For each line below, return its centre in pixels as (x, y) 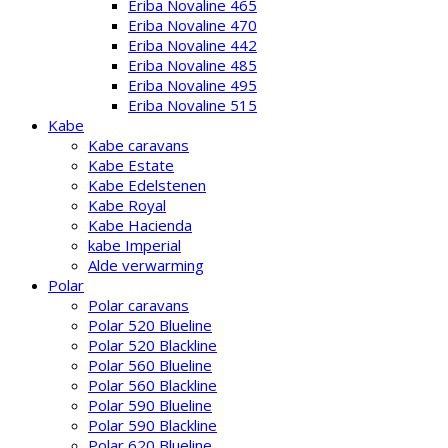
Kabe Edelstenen (147, 185)
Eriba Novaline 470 (192, 25)
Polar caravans (138, 305)
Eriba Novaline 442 (192, 45)
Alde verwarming (146, 265)
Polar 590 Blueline (150, 405)
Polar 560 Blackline (152, 385)
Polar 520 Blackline (152, 345)
